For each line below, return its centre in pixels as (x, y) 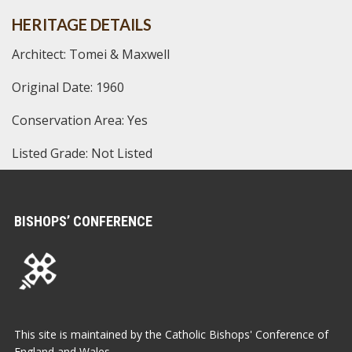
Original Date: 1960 (68, 87)
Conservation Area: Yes (80, 120)
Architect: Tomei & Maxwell (91, 54)
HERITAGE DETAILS (82, 24)
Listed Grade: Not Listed (82, 153)
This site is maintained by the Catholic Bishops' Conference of (171, 334)
